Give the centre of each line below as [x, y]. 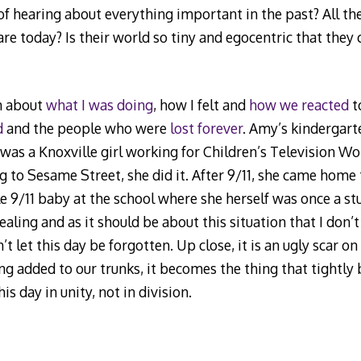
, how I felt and [201, 105]
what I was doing [99, 105]
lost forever [206, 129]
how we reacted [299, 105]
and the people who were [86, 129]
